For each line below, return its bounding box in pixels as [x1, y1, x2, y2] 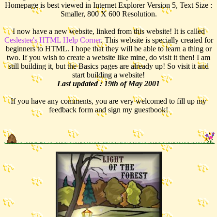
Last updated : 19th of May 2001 [57, 79, 160, 88]
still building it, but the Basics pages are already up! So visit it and [8, 62, 209, 70]
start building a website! [72, 71, 145, 79]
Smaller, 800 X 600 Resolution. [60, 10, 157, 18]
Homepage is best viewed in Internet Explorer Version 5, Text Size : [5, 1, 212, 9]
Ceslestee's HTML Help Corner [4, 36, 101, 44]
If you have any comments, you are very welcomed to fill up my [11, 97, 206, 105]
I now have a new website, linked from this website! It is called [12, 27, 205, 35]
